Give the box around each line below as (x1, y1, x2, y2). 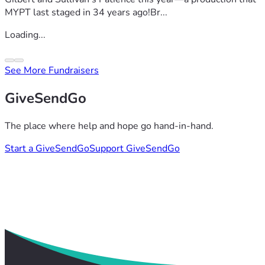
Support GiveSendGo (89, 142, 180, 156)
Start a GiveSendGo (5, 142, 89, 156)
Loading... (5, 28, 46, 42)
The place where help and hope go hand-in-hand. (5, 119, 214, 133)
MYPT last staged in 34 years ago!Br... (5, 6, 167, 20)
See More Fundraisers (5, 64, 99, 77)
